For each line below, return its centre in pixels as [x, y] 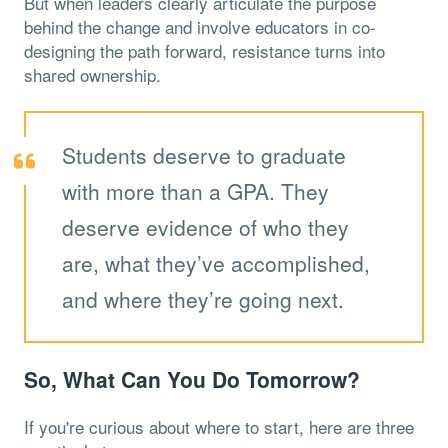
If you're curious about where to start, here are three [219, 426]
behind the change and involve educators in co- [200, 26]
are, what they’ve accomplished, [216, 262]
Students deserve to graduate [204, 154]
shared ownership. [92, 74]
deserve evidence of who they [205, 226]
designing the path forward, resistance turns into [204, 50]
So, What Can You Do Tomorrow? [192, 378]
